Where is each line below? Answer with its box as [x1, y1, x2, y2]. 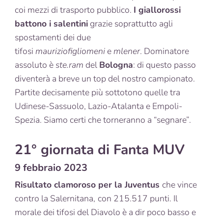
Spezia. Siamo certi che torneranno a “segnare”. [15, 114, 191, 126]
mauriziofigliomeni [35, 45, 105, 57]
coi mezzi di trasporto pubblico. [15, 4, 134, 16]
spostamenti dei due [15, 31, 91, 44]
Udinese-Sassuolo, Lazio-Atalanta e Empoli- [15, 100, 182, 112]
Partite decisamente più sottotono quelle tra [15, 86, 180, 99]
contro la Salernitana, [15, 192, 95, 205]
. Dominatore [140, 45, 189, 57]
